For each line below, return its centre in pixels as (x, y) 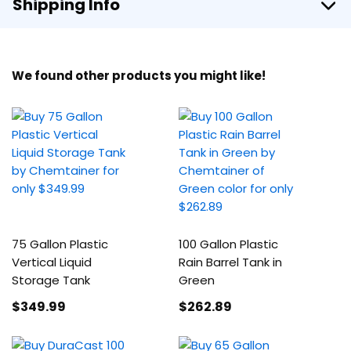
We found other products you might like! (139, 76)
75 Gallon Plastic (60, 244)
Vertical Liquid (52, 262)
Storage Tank (51, 280)
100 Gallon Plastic (229, 244)
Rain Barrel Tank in (231, 262)
